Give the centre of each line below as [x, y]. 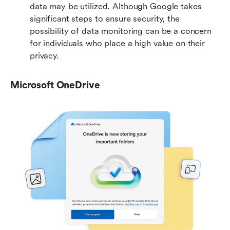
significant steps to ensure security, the [105, 18]
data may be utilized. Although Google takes [116, 6]
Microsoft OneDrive [55, 85]
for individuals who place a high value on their [117, 43]
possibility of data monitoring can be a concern [121, 31]
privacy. [44, 55]
